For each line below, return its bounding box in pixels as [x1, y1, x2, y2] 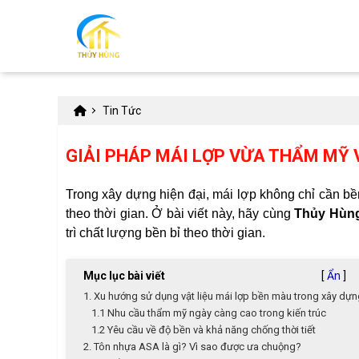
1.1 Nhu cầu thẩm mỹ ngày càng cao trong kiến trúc [91, 307, 326, 319]
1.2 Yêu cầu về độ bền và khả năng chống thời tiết [91, 324, 316, 336]
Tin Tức [103, 104, 141, 117]
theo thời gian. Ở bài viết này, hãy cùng [66, 207, 295, 220]
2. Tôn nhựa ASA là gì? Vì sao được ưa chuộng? [83, 341, 301, 353]
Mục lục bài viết [83, 269, 165, 282]
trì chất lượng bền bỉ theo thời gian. [66, 226, 265, 240]
